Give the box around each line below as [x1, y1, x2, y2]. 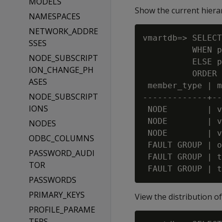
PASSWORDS [28, 174, 76, 185]
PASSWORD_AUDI [28, 148, 95, 159]
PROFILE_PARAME [28, 204, 95, 215]
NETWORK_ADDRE [28, 26, 98, 37]
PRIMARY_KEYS [28, 189, 85, 200]
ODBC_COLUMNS [28, 133, 94, 144]
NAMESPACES [28, 11, 80, 22]
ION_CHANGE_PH [28, 64, 94, 75]
